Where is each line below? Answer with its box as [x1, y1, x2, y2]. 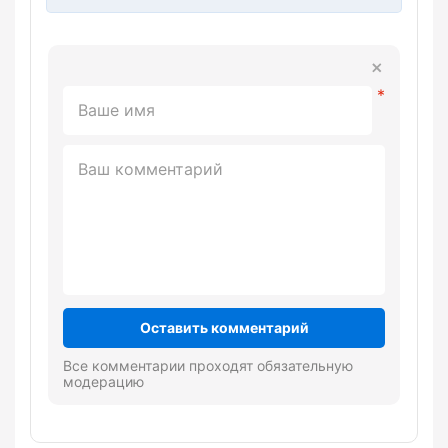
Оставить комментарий [139, 319, 309, 337]
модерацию [63, 373, 144, 391]
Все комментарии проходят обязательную [63, 357, 353, 375]
